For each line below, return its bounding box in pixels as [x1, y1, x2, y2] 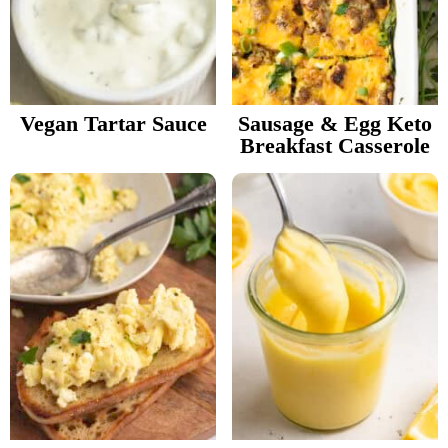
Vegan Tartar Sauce [19, 110, 207, 136]
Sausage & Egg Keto [238, 110, 432, 136]
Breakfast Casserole [240, 132, 430, 158]
